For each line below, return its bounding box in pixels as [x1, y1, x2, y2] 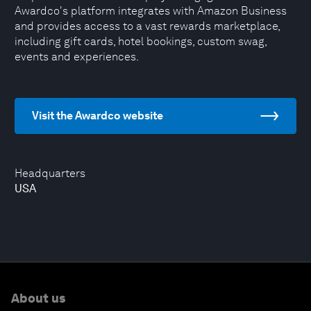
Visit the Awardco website [32, 109, 163, 122]
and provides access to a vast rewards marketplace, [15, 19, 280, 33]
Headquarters [15, 167, 85, 180]
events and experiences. [15, 50, 139, 63]
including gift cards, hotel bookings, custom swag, [15, 35, 267, 48]
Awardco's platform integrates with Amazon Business [15, 4, 287, 17]
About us [11, 291, 65, 305]
